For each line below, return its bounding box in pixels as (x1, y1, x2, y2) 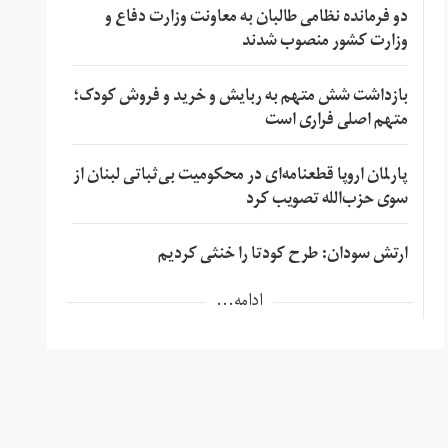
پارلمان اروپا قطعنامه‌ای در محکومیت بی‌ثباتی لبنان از (72, 158, 408, 195)
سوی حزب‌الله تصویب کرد (245, 182, 408, 219)
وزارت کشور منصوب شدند (241, 24, 408, 61)
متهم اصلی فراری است (264, 103, 408, 140)
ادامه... (216, 284, 264, 321)
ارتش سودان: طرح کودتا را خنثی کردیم (157, 237, 408, 274)
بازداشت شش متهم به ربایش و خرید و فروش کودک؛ (72, 79, 408, 116)
